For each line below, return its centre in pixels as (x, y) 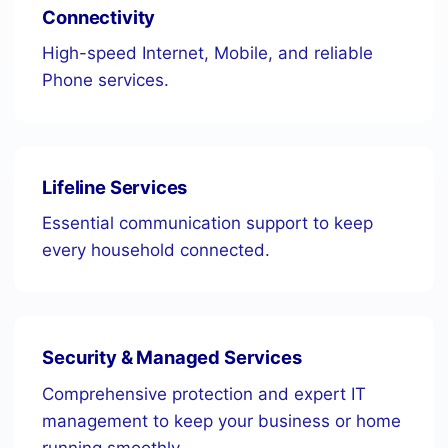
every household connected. (156, 250)
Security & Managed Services (172, 357)
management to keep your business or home (222, 420)
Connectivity (99, 17)
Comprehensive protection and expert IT (204, 393)
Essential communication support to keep (208, 223)
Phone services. (106, 80)
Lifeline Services (115, 187)
